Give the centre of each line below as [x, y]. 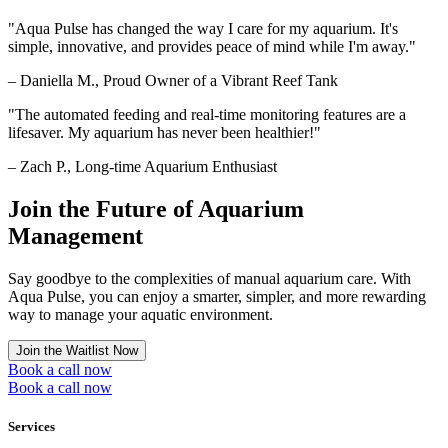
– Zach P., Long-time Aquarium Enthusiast [142, 166]
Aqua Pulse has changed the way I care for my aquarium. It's [206, 28]
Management [75, 235]
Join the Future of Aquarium [156, 208]
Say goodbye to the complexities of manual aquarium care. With [209, 278]
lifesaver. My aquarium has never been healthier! [161, 132]
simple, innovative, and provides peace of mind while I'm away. [208, 46]
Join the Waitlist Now [77, 350]
